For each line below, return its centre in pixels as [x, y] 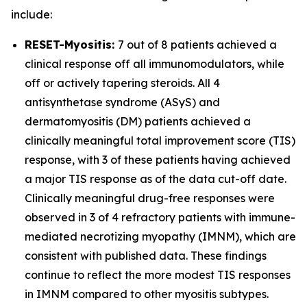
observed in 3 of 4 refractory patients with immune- [160, 217]
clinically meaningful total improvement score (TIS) [160, 140]
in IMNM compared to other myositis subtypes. [147, 294]
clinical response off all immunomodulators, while [155, 64]
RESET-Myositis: [71, 45]
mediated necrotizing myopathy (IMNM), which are [160, 236]
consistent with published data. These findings [146, 256]
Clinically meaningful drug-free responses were [150, 198]
